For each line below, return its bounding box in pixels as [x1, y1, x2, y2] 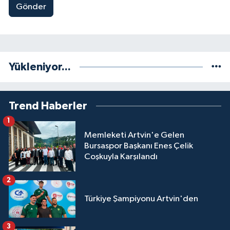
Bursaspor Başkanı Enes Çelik [84, 142, 193, 151]
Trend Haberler [9, 101, 87, 112]
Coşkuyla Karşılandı [84, 152, 158, 162]
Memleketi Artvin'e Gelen [84, 131, 184, 140]
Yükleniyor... [9, 62, 71, 73]
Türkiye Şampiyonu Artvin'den [84, 194, 198, 203]
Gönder [15, 2, 46, 11]
